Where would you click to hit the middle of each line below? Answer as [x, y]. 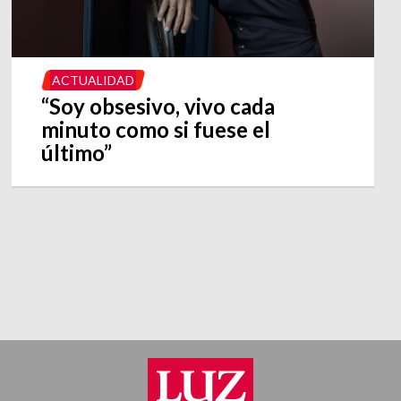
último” [76, 153]
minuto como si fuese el [155, 130]
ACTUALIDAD [93, 81]
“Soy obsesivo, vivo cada [158, 107]
